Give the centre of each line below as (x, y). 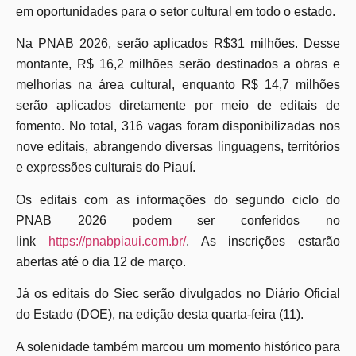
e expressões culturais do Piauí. (106, 168)
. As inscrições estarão (263, 241)
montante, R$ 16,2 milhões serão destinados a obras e (178, 64)
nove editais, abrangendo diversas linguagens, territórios (178, 147)
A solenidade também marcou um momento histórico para (178, 346)
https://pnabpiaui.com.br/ (117, 241)
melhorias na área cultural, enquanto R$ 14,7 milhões (178, 85)
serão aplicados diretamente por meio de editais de (178, 106)
